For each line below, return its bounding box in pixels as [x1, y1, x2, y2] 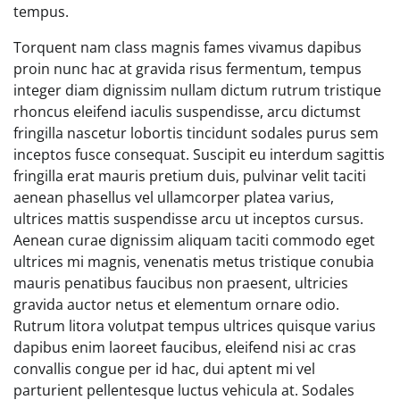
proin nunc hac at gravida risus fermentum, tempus [13, 58, 362, 79]
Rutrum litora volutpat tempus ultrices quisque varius [13, 315, 376, 336]
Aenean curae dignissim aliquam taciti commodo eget [13, 229, 375, 250]
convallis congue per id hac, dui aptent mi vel [13, 358, 315, 379]
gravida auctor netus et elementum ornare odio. [13, 294, 339, 314]
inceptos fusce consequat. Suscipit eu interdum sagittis [13, 144, 385, 164]
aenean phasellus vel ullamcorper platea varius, [13, 187, 334, 207]
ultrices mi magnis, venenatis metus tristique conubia [13, 251, 374, 271]
